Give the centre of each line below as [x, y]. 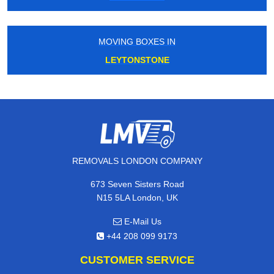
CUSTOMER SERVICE [137, 260]
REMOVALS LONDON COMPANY [137, 161]
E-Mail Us [141, 222]
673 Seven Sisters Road [137, 184]
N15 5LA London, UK [137, 198]
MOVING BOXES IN [137, 42]
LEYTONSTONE [137, 60]
